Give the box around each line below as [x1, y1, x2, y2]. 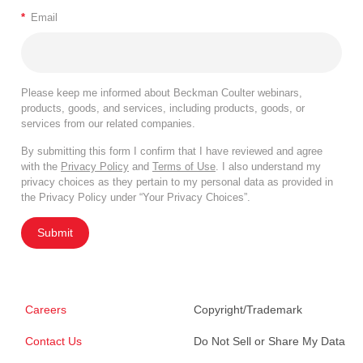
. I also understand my [216, 160, 321, 173]
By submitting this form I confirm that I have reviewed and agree [21, 145, 322, 158]
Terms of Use [152, 160, 216, 173]
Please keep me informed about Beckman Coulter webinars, [21, 87, 302, 100]
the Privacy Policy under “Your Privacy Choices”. [21, 191, 250, 204]
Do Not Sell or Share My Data [194, 335, 345, 348]
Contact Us [25, 335, 82, 348]
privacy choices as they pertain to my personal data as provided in [21, 176, 333, 189]
